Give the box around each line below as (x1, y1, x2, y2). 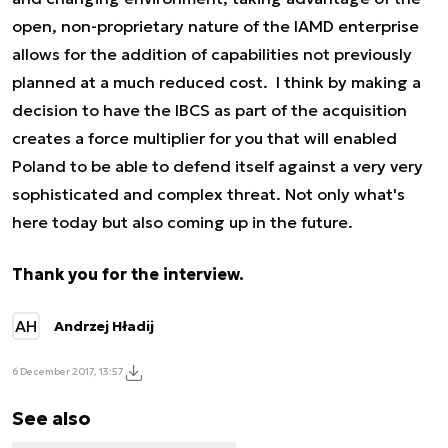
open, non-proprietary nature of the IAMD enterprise (12, 15, 419, 36)
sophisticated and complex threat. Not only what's (12, 183, 405, 204)
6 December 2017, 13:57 (12, 365, 124, 379)
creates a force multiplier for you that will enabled (12, 127, 397, 148)
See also (12, 405, 91, 430)
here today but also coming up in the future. (12, 211, 353, 232)
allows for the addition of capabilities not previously (12, 43, 412, 64)
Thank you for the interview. (12, 263, 244, 284)
